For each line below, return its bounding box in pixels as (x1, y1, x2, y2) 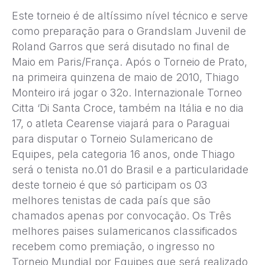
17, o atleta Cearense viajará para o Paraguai (12, 117, 230, 130)
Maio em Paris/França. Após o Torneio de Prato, (12, 56, 247, 69)
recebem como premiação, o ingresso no (12, 240, 215, 253)
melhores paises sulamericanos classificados (12, 225, 237, 238)
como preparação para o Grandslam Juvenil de (12, 25, 246, 38)
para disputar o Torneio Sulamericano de (12, 132, 213, 146)
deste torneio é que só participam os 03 (12, 179, 207, 192)
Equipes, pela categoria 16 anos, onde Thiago (12, 148, 235, 161)
